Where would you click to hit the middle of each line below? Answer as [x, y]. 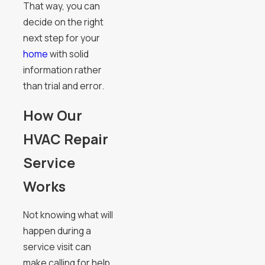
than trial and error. [63, 85]
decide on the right [63, 22]
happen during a [57, 231]
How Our [52, 115]
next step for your [61, 38]
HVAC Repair [65, 139]
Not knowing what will [68, 215]
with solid [68, 54]
